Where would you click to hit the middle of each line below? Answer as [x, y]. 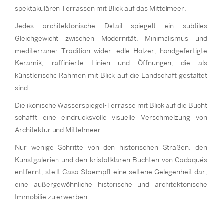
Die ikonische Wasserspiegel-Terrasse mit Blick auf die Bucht [111, 105]
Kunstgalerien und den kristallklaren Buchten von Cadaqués [111, 160]
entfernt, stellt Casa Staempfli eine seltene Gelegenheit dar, [111, 172]
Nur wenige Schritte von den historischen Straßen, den [111, 147]
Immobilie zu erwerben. [52, 197]
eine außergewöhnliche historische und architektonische [111, 185]
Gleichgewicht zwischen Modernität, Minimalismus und [111, 38]
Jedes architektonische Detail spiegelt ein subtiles [111, 26]
